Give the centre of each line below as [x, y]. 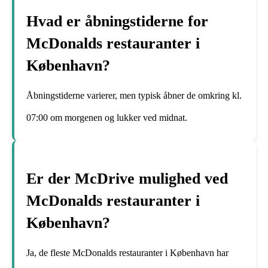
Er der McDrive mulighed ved [127, 179]
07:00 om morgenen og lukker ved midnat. [107, 117]
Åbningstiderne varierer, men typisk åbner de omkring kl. [134, 95]
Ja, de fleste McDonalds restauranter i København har [127, 252]
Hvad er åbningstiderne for [117, 21]
